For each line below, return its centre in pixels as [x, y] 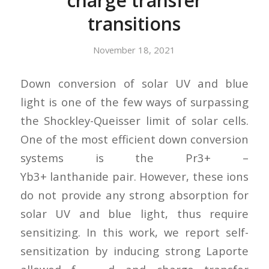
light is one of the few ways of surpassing [134, 101]
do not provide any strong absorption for [134, 195]
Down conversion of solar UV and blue [134, 83]
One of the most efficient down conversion [134, 139]
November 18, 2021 [134, 50]
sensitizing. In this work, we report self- [134, 232]
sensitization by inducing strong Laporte [134, 250]
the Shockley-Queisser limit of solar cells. [134, 120]
